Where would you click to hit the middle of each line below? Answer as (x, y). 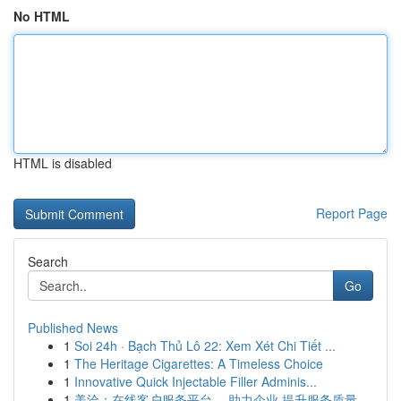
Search (48, 261)
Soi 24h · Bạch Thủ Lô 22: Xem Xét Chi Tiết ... (205, 346)
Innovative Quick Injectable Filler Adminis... (196, 381)
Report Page (352, 213)
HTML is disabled (63, 163)
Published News (73, 328)
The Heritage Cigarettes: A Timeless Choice (199, 363)
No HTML (42, 16)
